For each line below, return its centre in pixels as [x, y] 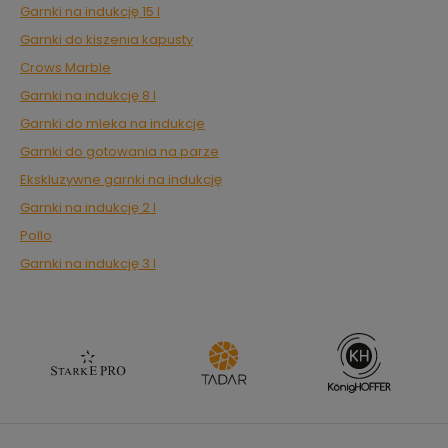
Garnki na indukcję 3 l [88, 263]
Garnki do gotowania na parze [119, 151]
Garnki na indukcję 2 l [88, 207]
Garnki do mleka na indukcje [112, 123]
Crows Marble [65, 67]
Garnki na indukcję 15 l [90, 11]
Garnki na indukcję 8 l [88, 95]
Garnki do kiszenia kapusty [106, 39]
